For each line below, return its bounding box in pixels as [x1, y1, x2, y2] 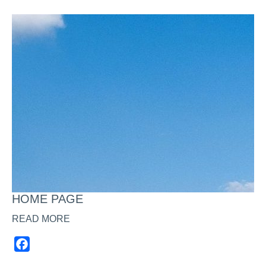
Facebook [30, 239, 72, 249]
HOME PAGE [12, 192, 83, 206]
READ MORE [12, 214, 70, 224]
